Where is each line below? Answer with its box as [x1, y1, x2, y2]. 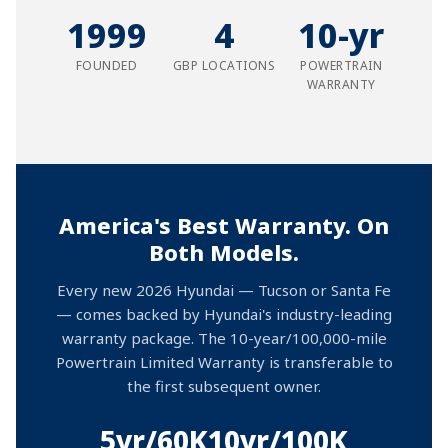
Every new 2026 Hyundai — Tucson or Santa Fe [57, 280, 391, 300]
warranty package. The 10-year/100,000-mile [61, 328, 387, 348]
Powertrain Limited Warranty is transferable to [55, 352, 393, 372]
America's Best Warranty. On [59, 210, 389, 240]
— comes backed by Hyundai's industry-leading [56, 304, 392, 324]
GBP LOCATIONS [172, 57, 276, 74]
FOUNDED [75, 57, 138, 74]
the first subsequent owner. [127, 376, 321, 396]
